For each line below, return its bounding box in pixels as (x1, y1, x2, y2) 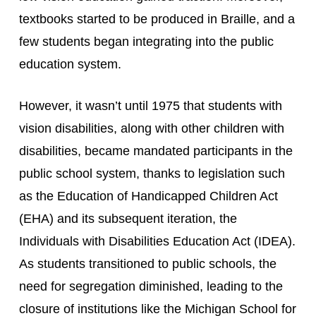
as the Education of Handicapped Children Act (18, 189, 278, 203)
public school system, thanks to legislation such (18, 166, 285, 181)
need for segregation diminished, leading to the (18, 279, 283, 293)
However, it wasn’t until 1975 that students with (18, 99, 282, 113)
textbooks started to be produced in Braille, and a (18, 12, 295, 26)
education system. (18, 57, 121, 71)
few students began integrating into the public (18, 35, 274, 49)
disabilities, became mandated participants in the (18, 144, 293, 158)
